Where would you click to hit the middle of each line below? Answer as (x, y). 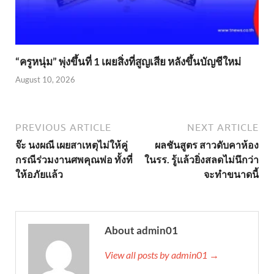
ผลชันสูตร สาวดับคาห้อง (207, 144)
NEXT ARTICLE (223, 127)
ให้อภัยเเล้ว (39, 174)
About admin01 (141, 230)
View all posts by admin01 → (162, 254)
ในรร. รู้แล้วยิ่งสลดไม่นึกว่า (202, 159)
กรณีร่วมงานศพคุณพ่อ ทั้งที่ (74, 159)
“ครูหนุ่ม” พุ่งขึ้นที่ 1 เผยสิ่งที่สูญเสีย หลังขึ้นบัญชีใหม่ (128, 62)
